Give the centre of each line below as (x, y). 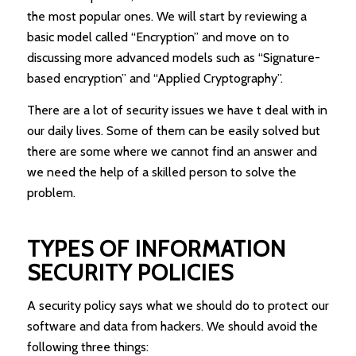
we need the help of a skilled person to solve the (161, 172)
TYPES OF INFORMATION (156, 248)
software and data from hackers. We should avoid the (172, 326)
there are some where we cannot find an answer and (172, 151)
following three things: (87, 346)
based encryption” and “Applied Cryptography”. (155, 79)
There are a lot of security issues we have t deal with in (177, 110)
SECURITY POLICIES (130, 272)
